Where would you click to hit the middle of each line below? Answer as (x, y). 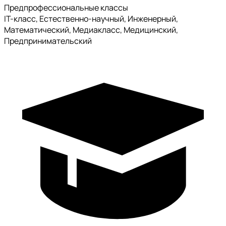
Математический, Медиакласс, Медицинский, (91, 30)
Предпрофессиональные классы (66, 8)
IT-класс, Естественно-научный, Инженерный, (91, 19)
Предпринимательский (48, 41)
